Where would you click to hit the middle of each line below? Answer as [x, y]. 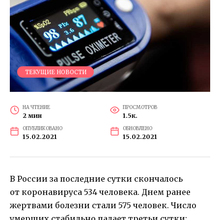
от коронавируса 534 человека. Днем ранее [100, 192]
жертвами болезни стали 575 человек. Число [103, 205]
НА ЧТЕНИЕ [36, 107]
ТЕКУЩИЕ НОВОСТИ [55, 72]
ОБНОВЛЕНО [137, 128]
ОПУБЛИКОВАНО [42, 128]
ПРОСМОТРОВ [140, 107]
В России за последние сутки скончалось [96, 179]
